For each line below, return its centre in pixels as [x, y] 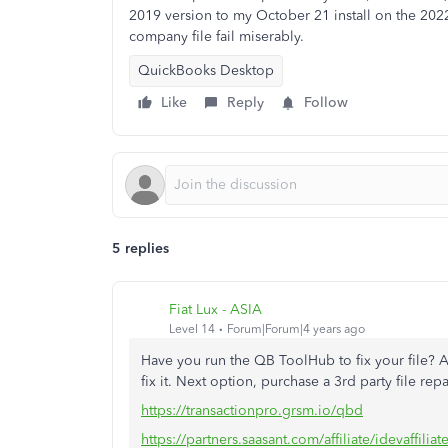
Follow [326, 102]
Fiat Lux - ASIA [215, 309]
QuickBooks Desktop [206, 70]
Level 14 [192, 328]
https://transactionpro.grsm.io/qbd [252, 410]
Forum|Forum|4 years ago [296, 328]
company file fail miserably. [216, 36]
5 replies [140, 248]
